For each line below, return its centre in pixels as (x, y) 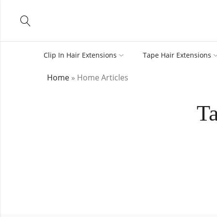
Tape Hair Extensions (177, 55)
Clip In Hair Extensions (80, 55)
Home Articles (103, 77)
